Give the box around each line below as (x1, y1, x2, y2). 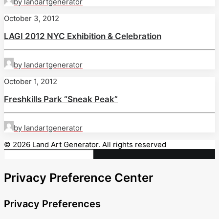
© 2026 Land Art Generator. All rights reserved (4, 140, 166, 150)
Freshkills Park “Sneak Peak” (4, 94, 118, 105)
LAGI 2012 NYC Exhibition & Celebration (4, 31, 161, 42)
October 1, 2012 (4, 77, 57, 87)
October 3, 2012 (4, 14, 59, 23)
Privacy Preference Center (4, 171, 153, 185)
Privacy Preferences (4, 197, 101, 210)
